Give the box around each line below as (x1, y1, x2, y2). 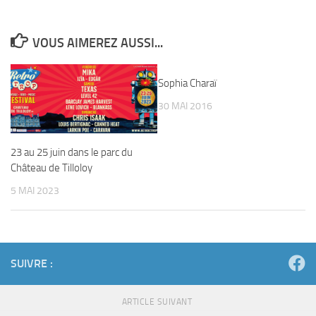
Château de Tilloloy (11, 162, 92, 174)
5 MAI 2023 (11, 185, 59, 197)
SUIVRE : (11, 257, 53, 271)
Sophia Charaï (158, 77, 217, 90)
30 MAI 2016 (158, 100, 212, 112)
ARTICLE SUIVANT (121, 297, 195, 308)
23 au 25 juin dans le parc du (11, 146, 133, 159)
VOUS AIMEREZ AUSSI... (32, 35, 163, 51)
